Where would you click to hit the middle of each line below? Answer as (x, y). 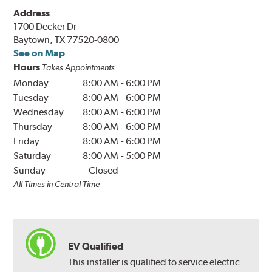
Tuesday (31, 98)
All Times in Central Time (57, 184)
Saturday (32, 156)
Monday (31, 83)
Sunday (30, 171)
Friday (27, 141)
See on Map (39, 53)
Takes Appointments (79, 68)
